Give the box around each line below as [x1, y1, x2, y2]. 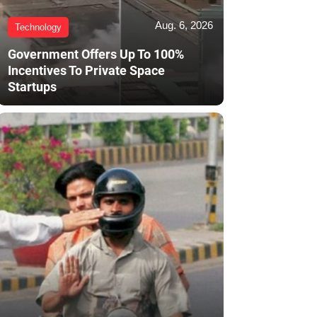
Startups [8, 79, 57, 95]
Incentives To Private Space [8, 63, 165, 79]
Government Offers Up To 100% [8, 47, 184, 62]
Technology [15, 22, 62, 33]
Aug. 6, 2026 [155, 19, 213, 32]
